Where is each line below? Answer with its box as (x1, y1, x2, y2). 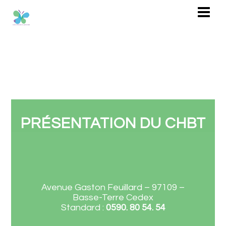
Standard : (61, 203, 106, 212)
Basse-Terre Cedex (73, 193, 153, 202)
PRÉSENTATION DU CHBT (20, 116, 206, 131)
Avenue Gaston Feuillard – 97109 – (41, 183, 185, 192)
